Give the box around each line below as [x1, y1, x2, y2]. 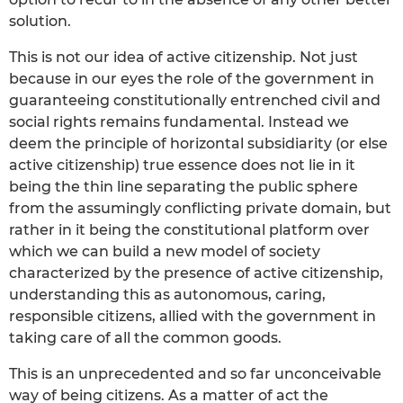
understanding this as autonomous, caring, [9, 285, 326, 303]
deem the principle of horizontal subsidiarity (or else [9, 134, 388, 152]
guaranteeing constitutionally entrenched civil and [9, 91, 381, 109]
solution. [9, 12, 71, 30]
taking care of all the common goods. [9, 328, 282, 346]
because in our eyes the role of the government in [9, 69, 374, 87]
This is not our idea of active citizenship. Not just [9, 48, 358, 66]
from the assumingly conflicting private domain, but [9, 199, 391, 217]
